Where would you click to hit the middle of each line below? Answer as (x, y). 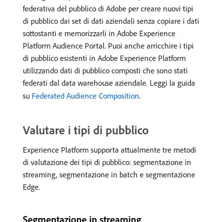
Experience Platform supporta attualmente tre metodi (110, 150)
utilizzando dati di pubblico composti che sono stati (105, 70)
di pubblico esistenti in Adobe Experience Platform (104, 58)
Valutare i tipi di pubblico (86, 130)
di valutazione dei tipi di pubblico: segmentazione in (107, 162)
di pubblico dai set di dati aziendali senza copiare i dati (111, 21)
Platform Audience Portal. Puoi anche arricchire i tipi (108, 46)
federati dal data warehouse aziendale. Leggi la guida (109, 83)
